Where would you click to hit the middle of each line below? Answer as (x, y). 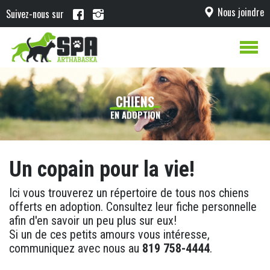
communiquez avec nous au (76, 248)
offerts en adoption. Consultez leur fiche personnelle (133, 206)
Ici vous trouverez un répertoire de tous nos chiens (129, 193)
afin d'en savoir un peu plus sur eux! (93, 220)
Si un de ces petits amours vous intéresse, (109, 234)
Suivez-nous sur (35, 14)
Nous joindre (241, 12)
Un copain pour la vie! (102, 169)
